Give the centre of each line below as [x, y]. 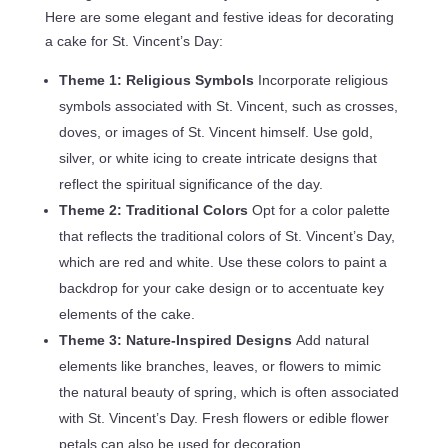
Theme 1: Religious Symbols [158, 79]
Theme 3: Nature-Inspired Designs [177, 339]
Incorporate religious [322, 79]
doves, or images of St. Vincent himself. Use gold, [215, 131]
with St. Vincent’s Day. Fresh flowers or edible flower [223, 417]
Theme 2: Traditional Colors [155, 209]
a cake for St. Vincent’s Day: [133, 40]
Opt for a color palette [320, 209]
